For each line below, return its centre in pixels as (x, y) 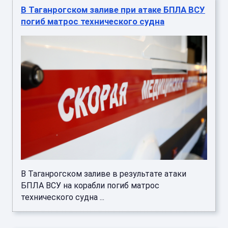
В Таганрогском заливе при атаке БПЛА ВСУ (113, 10)
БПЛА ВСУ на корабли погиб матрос (90, 186)
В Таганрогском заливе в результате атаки (104, 174)
